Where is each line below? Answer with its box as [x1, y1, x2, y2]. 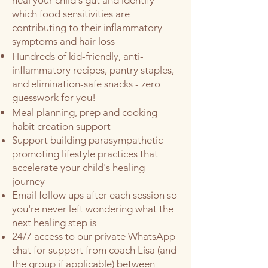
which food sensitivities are [12, 8, 130, 20]
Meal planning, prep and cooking [12, 106, 157, 118]
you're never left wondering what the [12, 203, 173, 215]
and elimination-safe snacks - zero [12, 78, 160, 90]
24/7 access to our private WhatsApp [12, 230, 175, 242]
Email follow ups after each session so [12, 189, 177, 201]
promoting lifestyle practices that [12, 148, 158, 160]
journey [12, 175, 47, 187]
